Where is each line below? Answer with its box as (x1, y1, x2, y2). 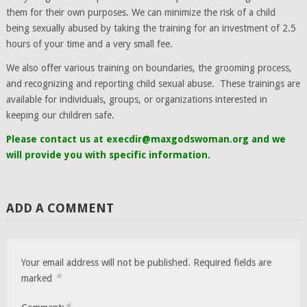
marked (21, 272, 56, 284)
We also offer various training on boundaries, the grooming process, (5, 62, 292, 73)
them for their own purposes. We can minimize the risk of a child (5, 6, 275, 18)
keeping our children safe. (5, 109, 114, 121)
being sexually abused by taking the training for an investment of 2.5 (5, 22, 296, 34)
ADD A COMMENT (5, 200, 114, 215)
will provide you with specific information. (5, 149, 210, 160)
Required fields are (193, 256, 272, 268)
